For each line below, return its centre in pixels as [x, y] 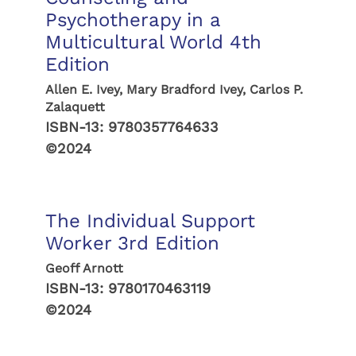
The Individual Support [150, 221]
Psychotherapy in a [132, 20]
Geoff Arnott [84, 268]
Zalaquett [75, 107]
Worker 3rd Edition [132, 243]
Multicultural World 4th [153, 42]
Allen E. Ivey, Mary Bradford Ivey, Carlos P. [174, 89]
